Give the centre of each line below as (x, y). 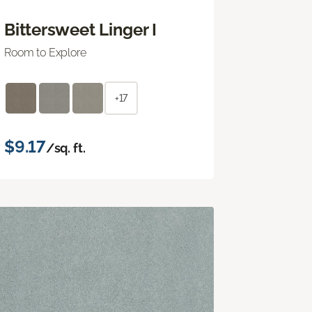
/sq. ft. (65, 148)
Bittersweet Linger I (81, 29)
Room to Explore (45, 52)
